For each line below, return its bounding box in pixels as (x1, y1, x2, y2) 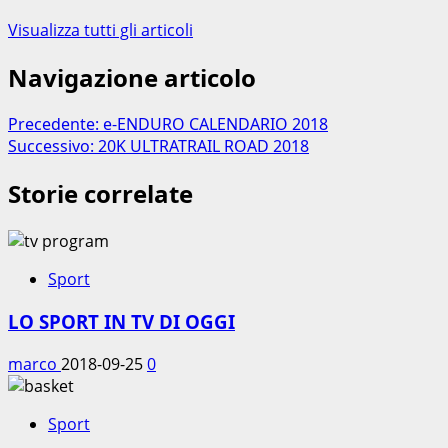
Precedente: (8, 113, 103, 136)
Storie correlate (8, 177, 193, 211)
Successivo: (8, 135, 98, 158)
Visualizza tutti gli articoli (8, 18, 193, 41)
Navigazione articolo (8, 60, 256, 94)
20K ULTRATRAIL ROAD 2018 (98, 135, 309, 158)
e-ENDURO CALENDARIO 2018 (103, 113, 328, 136)
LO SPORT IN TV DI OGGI (8, 308, 235, 334)
